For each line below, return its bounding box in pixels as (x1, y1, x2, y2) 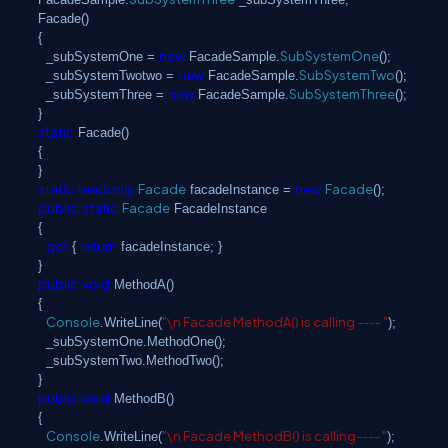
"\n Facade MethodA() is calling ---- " (162, 314, 388, 330)
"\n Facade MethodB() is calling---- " (162, 428, 387, 444)
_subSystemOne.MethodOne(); (46, 334, 226, 349)
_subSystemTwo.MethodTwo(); (46, 353, 224, 368)
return (80, 238, 117, 254)
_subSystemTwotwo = (46, 68, 178, 83)
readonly (78, 181, 134, 197)
